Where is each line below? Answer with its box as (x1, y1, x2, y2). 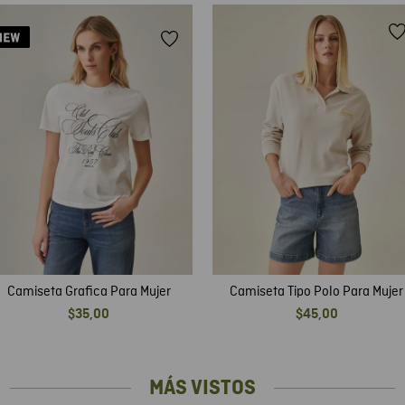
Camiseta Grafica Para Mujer (6, 282, 171, 301)
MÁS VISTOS (149, 376, 256, 399)
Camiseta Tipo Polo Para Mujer (230, 282, 403, 301)
